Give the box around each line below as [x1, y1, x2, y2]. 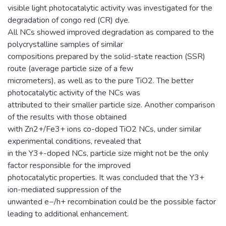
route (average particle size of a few [8, 63, 133, 74]
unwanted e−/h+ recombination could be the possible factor [8, 196, 216, 207]
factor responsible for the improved [8, 160, 131, 171]
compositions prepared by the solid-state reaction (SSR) [8, 51, 205, 62]
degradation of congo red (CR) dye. [8, 15, 130, 26]
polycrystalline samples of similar [8, 39, 123, 50]
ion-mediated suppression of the [8, 184, 122, 195]
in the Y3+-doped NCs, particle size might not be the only [8, 148, 208, 159]
